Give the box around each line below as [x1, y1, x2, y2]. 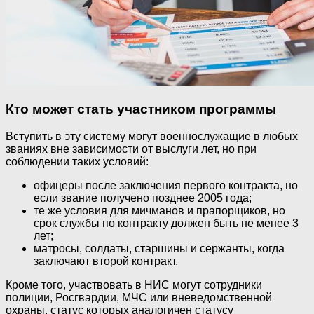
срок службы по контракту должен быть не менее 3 [34, 217, 299, 229]
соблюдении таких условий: [6, 155, 149, 168]
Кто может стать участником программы [6, 102, 276, 117]
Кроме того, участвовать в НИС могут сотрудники [6, 278, 262, 291]
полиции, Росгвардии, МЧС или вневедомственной [6, 291, 272, 303]
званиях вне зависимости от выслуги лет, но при [6, 142, 257, 155]
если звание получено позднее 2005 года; [34, 191, 252, 204]
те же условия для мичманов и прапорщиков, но [34, 204, 285, 217]
